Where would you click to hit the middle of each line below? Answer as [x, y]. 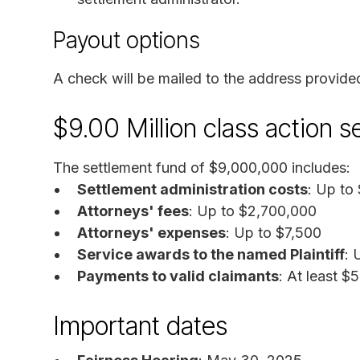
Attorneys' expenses [151, 232]
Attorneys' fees [133, 211]
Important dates [140, 325]
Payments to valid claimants [178, 276]
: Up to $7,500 [274, 232]
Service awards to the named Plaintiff [211, 254]
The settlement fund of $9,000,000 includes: [202, 167]
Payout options [127, 40]
